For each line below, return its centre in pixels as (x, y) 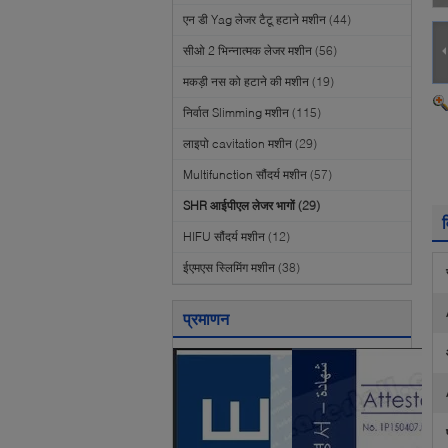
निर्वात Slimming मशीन (236, 112)
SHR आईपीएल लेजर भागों (239, 205)
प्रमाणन (206, 318)
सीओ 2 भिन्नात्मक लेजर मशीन (247, 50)
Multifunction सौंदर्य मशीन (245, 174)
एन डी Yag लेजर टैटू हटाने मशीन (254, 19)
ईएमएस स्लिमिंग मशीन (229, 267)
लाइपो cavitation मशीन (237, 143)
